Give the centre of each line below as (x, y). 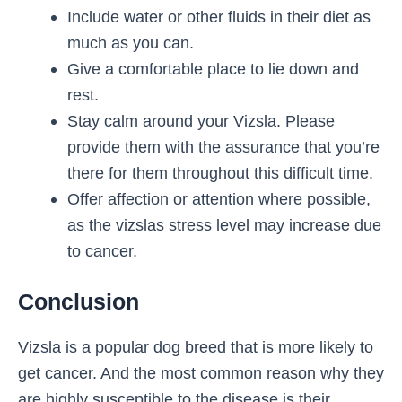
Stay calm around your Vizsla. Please (201, 121)
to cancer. (102, 251)
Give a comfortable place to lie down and (213, 69)
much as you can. (130, 43)
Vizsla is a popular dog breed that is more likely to (196, 347)
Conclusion (79, 302)
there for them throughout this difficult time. (220, 173)
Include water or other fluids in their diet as (218, 17)
